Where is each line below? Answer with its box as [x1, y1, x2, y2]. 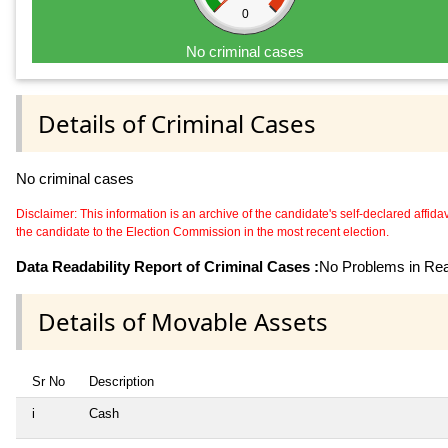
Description [89, 373, 154, 389]
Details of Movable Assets [38, 304, 328, 338]
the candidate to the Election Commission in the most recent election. [16, 224, 389, 239]
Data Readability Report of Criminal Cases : [16, 257, 319, 275]
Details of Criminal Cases [38, 106, 316, 140]
